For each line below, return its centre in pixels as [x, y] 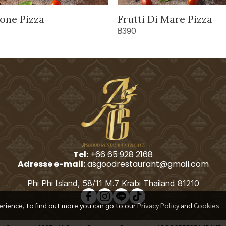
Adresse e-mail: [51, 164]
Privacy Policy [158, 205]
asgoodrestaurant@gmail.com [147, 164]
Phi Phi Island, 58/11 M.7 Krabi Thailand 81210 [113, 183]
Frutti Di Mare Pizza [165, 19]
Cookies [206, 205]
